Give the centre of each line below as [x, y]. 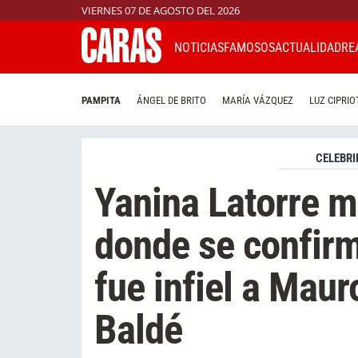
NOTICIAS [199, 47]
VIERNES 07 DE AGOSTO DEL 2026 [161, 10]
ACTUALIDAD [308, 47]
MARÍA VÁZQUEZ [258, 101]
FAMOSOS [249, 47]
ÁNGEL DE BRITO [171, 101]
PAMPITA [101, 101]
